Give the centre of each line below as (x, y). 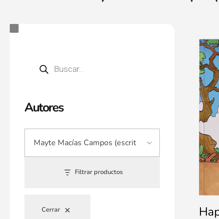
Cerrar (51, 210)
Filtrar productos (99, 172)
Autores (44, 108)
